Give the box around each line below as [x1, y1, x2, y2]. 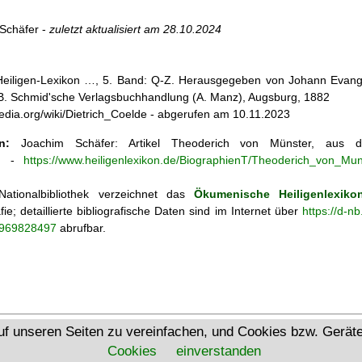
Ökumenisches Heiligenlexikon [116, 323, 272, 337]
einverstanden [176, 343, 261, 359]
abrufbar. [57, 221, 106, 234]
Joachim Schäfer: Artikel [9, 136, 171, 149]
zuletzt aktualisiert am [49, 23, 163, 36]
